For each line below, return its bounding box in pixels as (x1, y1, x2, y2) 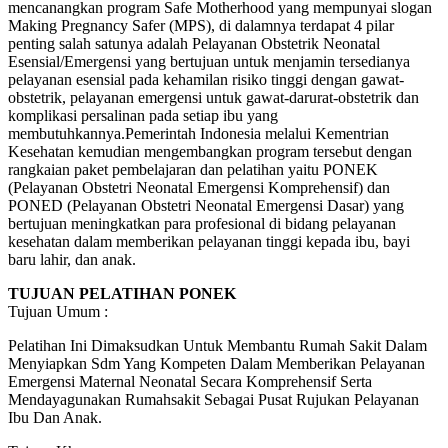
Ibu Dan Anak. (8, 408, 102, 426)
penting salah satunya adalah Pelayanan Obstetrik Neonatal (8, 34, 380, 52)
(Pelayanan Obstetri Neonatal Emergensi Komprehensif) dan (8, 178, 390, 196)
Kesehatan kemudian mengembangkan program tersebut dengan (8, 142, 412, 160)
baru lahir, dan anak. (8, 250, 136, 268)
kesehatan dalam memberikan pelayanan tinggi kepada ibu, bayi (8, 232, 410, 250)
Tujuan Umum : (8, 302, 108, 320)
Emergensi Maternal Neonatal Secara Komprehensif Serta (8, 372, 372, 390)
